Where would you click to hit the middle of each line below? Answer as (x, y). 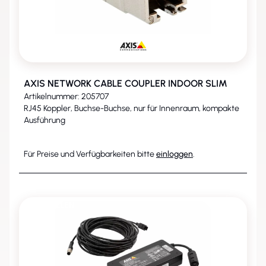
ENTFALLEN (53, 205)
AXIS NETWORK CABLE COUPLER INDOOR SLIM (126, 83)
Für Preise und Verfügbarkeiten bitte (90, 154)
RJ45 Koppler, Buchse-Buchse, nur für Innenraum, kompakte (132, 108)
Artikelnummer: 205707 (66, 96)
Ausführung (45, 120)
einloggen (175, 154)
